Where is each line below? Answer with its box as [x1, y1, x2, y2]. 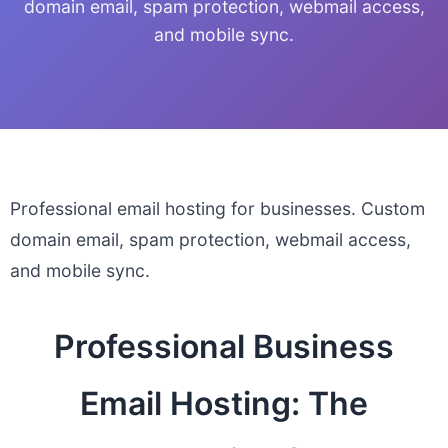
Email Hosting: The [80, 384, 368, 423]
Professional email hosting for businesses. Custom [10, 198, 425, 219]
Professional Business [54, 327, 394, 366]
